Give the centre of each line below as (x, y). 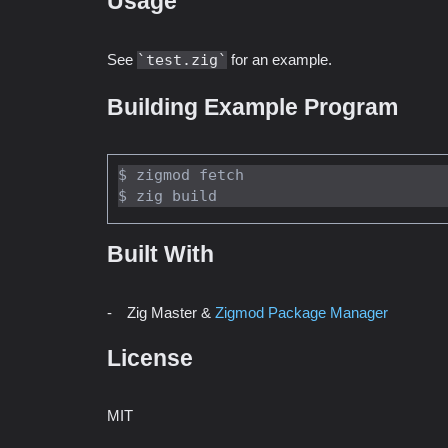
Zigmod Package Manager (301, 312)
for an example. (279, 59)
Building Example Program (252, 107)
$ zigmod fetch (181, 175)
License (150, 358)
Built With (160, 255)
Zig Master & (171, 312)
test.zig (182, 59)
